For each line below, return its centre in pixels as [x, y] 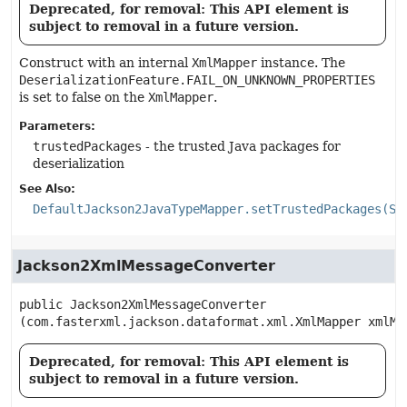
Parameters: [57, 126]
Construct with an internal [105, 63]
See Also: [47, 189]
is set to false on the [84, 97]
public [41, 304]
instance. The [301, 63]
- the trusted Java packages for [241, 146]
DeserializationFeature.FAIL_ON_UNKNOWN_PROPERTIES [197, 80]
